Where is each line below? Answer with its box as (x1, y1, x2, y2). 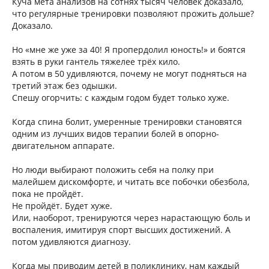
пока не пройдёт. (12, 188, 83, 199)
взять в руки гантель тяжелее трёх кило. (12, 56, 180, 67)
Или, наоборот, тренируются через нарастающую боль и (12, 212, 250, 223)
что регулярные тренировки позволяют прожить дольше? (12, 8, 254, 19)
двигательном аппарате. (12, 140, 115, 151)
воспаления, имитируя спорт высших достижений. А (12, 224, 231, 235)
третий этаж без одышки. (12, 80, 117, 91)
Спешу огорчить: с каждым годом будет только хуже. (12, 92, 229, 103)
